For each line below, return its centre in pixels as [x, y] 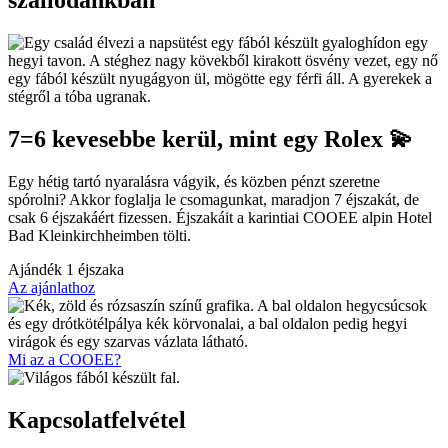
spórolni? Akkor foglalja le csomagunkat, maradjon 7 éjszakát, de [213, 200]
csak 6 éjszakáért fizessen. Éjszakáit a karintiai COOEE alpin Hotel [220, 218]
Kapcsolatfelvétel [97, 420]
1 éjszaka [95, 270]
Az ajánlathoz [51, 288]
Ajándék [37, 270]
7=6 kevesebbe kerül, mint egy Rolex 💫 [210, 139]
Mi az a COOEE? [64, 360]
